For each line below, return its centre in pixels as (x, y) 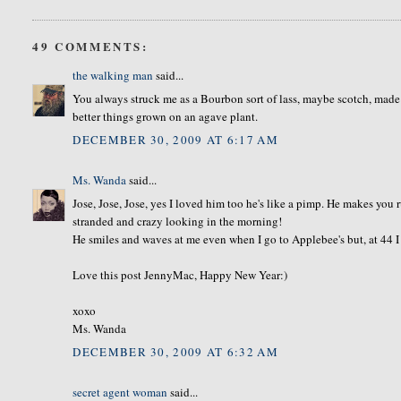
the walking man (113, 75)
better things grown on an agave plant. (166, 117)
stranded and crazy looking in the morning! (178, 222)
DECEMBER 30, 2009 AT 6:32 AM (175, 351)
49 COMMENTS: (90, 46)
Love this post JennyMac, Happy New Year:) (180, 275)
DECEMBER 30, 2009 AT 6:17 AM (175, 139)
